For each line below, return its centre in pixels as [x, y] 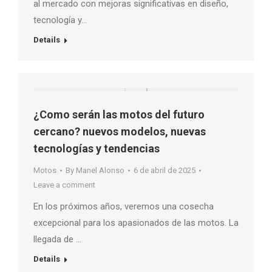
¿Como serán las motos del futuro [119, 114]
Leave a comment [64, 185]
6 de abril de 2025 [165, 170]
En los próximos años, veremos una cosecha [124, 206]
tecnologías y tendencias [97, 148]
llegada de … [57, 239]
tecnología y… [60, 20]
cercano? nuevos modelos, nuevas [120, 131]
